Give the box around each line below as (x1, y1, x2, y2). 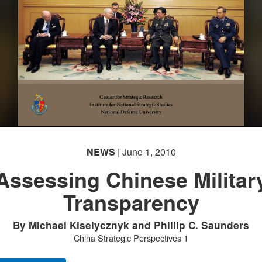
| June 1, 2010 (115, 145, 176, 158)
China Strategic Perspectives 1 (74, 232, 188, 244)
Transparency (63, 187, 199, 217)
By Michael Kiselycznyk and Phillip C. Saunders (13, 218, 249, 232)
